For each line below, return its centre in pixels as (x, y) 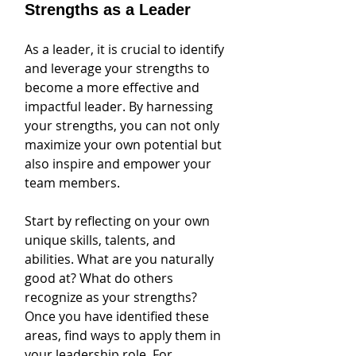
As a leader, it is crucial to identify (126, 49)
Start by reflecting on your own (119, 221)
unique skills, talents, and (102, 240)
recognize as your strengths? (112, 297)
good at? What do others (101, 278)
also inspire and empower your (120, 164)
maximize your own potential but (125, 145)
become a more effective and (114, 87)
